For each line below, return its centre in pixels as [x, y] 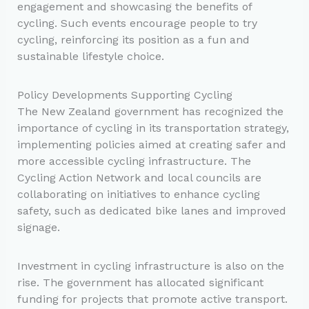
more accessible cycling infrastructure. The [134, 161]
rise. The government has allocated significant [140, 283]
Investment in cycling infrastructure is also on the [150, 266]
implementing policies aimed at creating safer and [151, 145]
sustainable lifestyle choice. [90, 56]
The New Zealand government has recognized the [150, 112]
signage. [38, 228]
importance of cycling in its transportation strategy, [153, 128]
